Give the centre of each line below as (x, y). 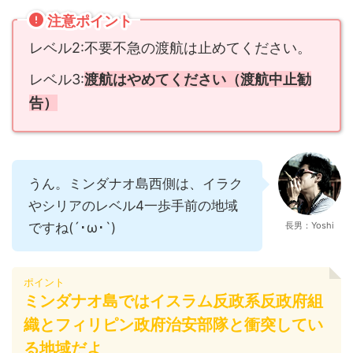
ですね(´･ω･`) (72, 228)
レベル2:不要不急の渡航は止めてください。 (170, 48)
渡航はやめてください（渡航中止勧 (198, 80)
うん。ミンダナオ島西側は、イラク (136, 184)
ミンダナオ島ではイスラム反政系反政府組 (173, 301)
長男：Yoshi (310, 226)
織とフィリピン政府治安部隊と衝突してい (173, 325)
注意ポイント (90, 21)
